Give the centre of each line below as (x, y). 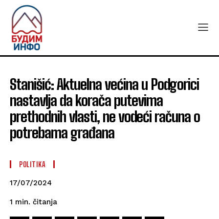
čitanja (45, 202)
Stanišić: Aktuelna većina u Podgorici (104, 84)
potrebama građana (62, 133)
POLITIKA (32, 164)
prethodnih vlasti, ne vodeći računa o (105, 117)
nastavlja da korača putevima (86, 100)
